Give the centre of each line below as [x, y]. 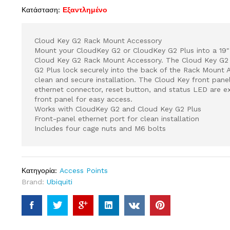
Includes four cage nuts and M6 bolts [100, 128]
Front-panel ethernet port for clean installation [117, 118]
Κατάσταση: [41, 9]
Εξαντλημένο [85, 9]
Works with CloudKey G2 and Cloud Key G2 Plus [118, 109]
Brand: [34, 181]
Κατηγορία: [40, 170]
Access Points [83, 170]
